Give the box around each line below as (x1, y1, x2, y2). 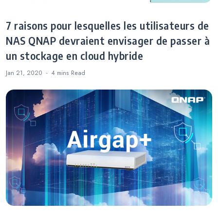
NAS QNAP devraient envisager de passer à (6, 34, 210, 47)
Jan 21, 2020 (6, 68, 42, 77)
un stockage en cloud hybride (6, 49, 143, 62)
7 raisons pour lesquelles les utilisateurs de (6, 19, 209, 32)
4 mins (52, 68, 71, 77)
